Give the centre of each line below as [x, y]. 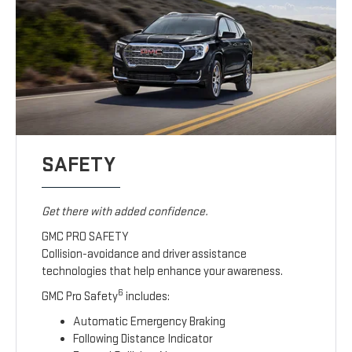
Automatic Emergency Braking [150, 322]
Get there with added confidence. [125, 212]
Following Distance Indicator [143, 339]
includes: [147, 297]
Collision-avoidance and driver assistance [145, 255]
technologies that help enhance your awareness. [163, 272]
